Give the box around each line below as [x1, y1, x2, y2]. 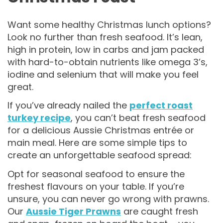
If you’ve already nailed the [7, 99, 129, 112]
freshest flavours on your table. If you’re [7, 180, 184, 193]
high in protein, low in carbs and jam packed [7, 43, 204, 56]
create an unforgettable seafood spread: [7, 149, 192, 162]
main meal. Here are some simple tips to [7, 136, 187, 149]
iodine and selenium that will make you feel [7, 68, 199, 81]
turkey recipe [7, 111, 71, 124]
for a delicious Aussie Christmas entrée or [7, 124, 194, 137]
